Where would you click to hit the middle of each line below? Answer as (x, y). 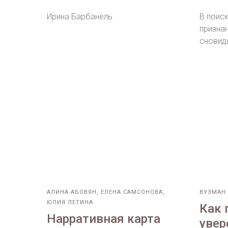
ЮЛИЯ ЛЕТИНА (70, 203)
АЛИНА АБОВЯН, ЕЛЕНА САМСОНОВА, (106, 192)
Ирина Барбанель (80, 17)
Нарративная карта (104, 219)
